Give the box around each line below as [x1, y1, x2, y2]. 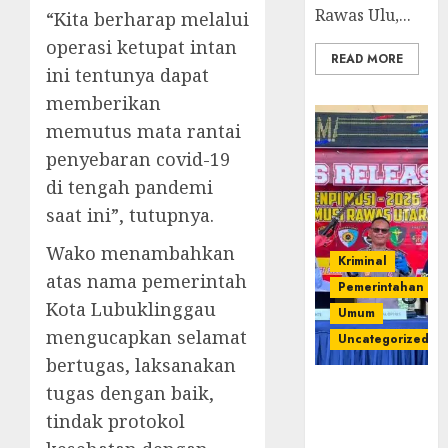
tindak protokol [46, 409, 185, 434]
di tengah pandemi [46, 175, 213, 200]
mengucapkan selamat [46, 325, 247, 350]
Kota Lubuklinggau [46, 297, 216, 322]
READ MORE [331, 50, 404, 69]
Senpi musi [315, 402, 408, 425]
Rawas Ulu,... [315, 4, 412, 27]
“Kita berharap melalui [46, 7, 249, 32]
